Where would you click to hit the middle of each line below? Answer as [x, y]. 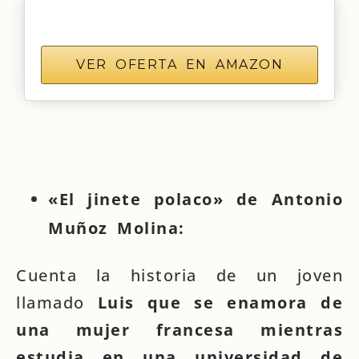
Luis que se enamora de [220, 303]
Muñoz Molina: [117, 228]
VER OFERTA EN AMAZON [179, 65]
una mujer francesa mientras [179, 330]
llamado [57, 303]
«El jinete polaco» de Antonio [196, 199]
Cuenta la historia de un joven [179, 275]
